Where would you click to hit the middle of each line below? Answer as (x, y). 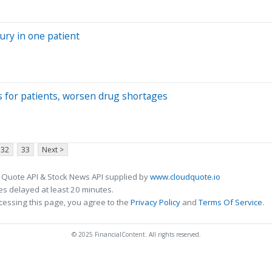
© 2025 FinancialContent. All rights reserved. (136, 234)
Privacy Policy (155, 202)
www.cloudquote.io (185, 176)
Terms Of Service (230, 202)
